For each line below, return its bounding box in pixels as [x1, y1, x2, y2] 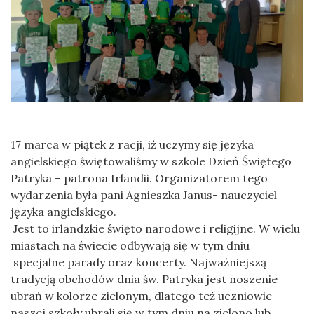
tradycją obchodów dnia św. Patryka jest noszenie [11, 271, 278, 286]
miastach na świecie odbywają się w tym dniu [11, 238, 250, 252]
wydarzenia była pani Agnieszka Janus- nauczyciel [11, 187, 277, 202]
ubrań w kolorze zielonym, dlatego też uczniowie [11, 288, 272, 303]
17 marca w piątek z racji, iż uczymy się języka [11, 137, 254, 151]
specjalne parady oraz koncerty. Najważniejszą [11, 254, 266, 269]
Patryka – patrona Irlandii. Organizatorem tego [11, 170, 268, 185]
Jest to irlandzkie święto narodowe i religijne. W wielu [11, 221, 300, 235]
